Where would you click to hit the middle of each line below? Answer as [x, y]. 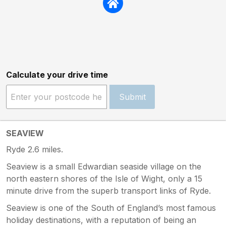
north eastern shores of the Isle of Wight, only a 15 [104, 178]
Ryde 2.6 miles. [35, 149]
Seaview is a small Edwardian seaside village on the [104, 166]
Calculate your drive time [57, 74]
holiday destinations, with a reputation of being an [101, 220]
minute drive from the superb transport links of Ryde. [108, 190]
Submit [132, 97]
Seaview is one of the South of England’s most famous [111, 208]
